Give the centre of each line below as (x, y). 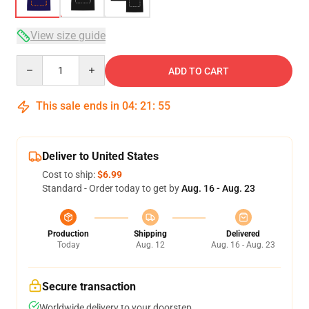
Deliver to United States (100, 156)
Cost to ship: (70, 175)
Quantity (35, 61)
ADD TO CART (199, 71)
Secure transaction (89, 287)
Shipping (150, 234)
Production (68, 234)
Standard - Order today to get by (112, 188)
